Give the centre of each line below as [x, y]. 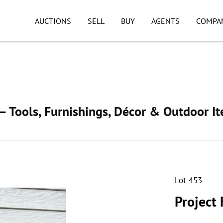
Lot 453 [188, 180]
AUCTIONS [53, 21]
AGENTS [165, 21]
